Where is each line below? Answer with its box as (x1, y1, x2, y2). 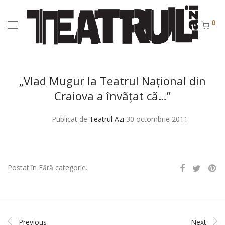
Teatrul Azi (89, 114, 124, 124)
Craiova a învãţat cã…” (54, 88, 171, 103)
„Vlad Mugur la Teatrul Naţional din (19, 73, 206, 88)
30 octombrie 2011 (126, 114, 188, 124)
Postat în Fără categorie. (8, 163, 87, 172)
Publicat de (52, 114, 89, 124)
